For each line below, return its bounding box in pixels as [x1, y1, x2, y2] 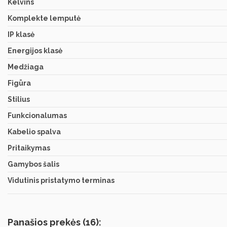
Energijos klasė [8, 46, 62, 55]
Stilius [8, 95, 30, 103]
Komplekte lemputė [8, 14, 81, 22]
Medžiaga [8, 62, 44, 71]
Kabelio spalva [8, 127, 61, 136]
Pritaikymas [8, 143, 50, 152]
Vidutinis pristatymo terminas [8, 176, 115, 184]
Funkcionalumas [8, 111, 67, 120]
